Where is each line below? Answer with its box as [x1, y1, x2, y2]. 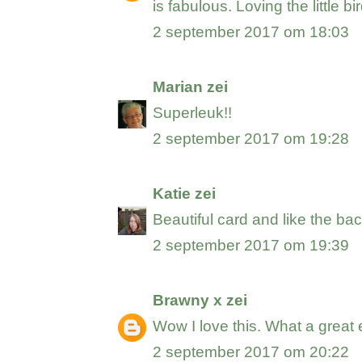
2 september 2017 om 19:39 [153, 237, 350, 255]
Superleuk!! [153, 104, 233, 122]
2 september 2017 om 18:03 [153, 23, 350, 41]
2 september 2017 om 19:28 [153, 130, 350, 148]
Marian [153, 78, 204, 96]
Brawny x [153, 292, 223, 309]
